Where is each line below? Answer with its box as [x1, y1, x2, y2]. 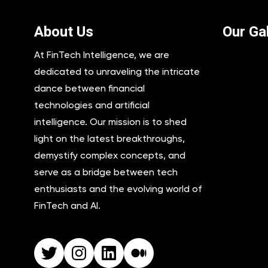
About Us [34, 21, 93, 42]
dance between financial [34, 82, 145, 94]
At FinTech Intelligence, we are [34, 48, 169, 60]
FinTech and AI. [34, 199, 100, 211]
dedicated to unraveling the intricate [34, 65, 200, 77]
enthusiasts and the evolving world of [34, 182, 202, 194]
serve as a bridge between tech [34, 166, 178, 178]
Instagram [78, 245, 87, 260]
